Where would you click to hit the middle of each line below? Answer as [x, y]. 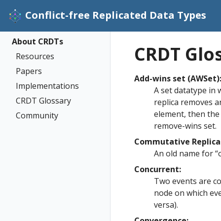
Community [37, 115]
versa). [166, 205]
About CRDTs [37, 41]
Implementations [47, 86]
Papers [29, 71]
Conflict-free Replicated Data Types [116, 15]
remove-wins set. [185, 126]
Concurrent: [158, 169]
